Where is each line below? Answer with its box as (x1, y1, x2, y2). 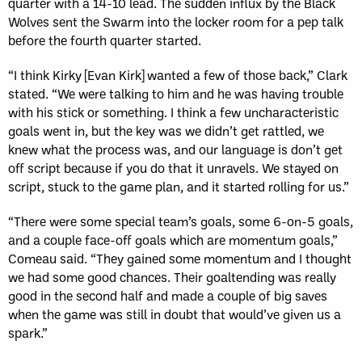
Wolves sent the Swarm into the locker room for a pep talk (8, 12, 343, 30)
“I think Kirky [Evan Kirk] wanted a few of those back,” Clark (8, 65, 347, 83)
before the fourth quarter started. (8, 31, 201, 48)
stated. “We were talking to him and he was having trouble (8, 84, 343, 102)
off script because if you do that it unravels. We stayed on (8, 158, 339, 176)
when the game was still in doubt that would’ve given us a (8, 305, 341, 322)
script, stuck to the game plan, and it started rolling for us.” (8, 177, 349, 195)
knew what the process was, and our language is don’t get (8, 140, 343, 158)
